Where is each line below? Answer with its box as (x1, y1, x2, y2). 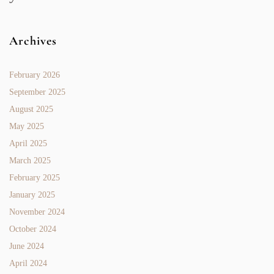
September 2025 (9, 87, 65, 97)
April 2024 (9, 258, 47, 268)
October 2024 (9, 224, 56, 234)
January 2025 (9, 190, 55, 199)
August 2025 (9, 104, 53, 114)
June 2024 (9, 241, 44, 251)
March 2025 (9, 155, 51, 165)
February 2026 (9, 70, 60, 80)
